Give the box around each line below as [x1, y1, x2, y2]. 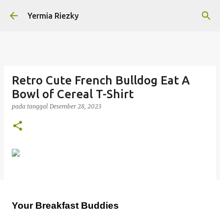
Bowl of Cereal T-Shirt [12, 87, 134, 101]
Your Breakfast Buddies [12, 200, 119, 211]
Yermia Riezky [27, 11, 79, 20]
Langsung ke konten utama [62, 8, 158, 17]
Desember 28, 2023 [50, 103, 101, 110]
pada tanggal [12, 103, 50, 110]
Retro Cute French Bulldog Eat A [12, 74, 190, 87]
